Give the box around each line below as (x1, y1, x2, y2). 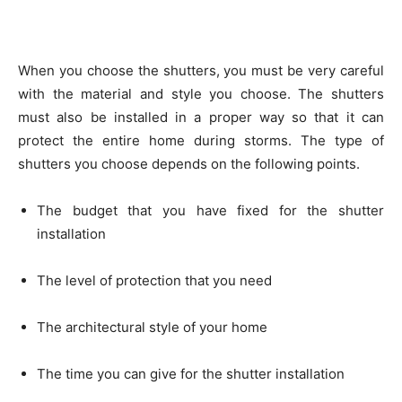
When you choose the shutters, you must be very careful (18, 62, 384, 79)
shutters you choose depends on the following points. (18, 155, 360, 172)
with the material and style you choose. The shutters (18, 85, 384, 102)
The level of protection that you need (37, 272, 272, 289)
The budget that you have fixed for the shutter (37, 202, 384, 219)
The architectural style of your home (37, 319, 267, 336)
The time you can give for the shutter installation (37, 365, 345, 382)
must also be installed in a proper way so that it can (18, 109, 384, 126)
